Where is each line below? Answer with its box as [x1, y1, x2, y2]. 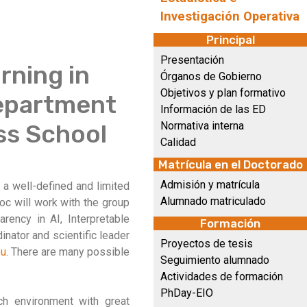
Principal [206, 33, 255, 47]
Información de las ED [160, 103, 266, 116]
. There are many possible [6, 245, 130, 258]
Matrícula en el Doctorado [158, 158, 303, 171]
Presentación [160, 53, 224, 66]
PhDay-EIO [160, 286, 213, 299]
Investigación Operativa [160, 9, 299, 24]
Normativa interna [160, 119, 244, 132]
